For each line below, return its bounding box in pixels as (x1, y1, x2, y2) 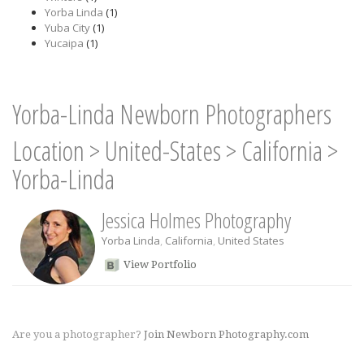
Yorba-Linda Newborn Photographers (12, 96, 331, 132)
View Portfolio (123, 258, 197, 271)
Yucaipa (45, 36, 84, 50)
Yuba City (45, 20, 90, 35)
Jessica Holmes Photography (102, 206, 291, 235)
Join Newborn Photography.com (144, 328, 309, 340)
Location (12, 132, 84, 169)
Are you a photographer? (12, 328, 144, 340)
